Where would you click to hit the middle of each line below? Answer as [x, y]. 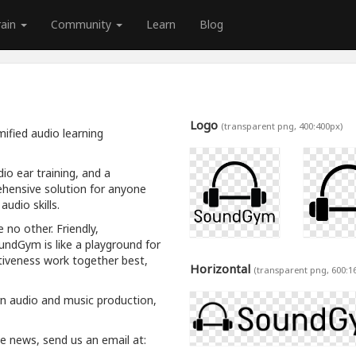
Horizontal [222, 268]
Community [83, 24]
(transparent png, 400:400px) [282, 126]
